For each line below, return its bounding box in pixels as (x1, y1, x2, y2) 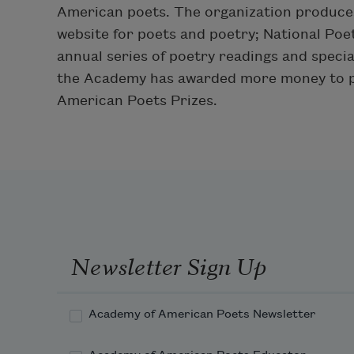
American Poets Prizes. (57, 92, 217, 108)
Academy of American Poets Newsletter (88, 307, 316, 321)
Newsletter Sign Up (70, 248, 266, 282)
